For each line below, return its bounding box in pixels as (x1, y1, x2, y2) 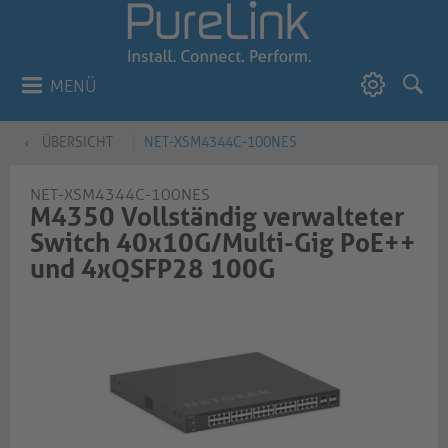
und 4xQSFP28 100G (30, 254, 275, 284)
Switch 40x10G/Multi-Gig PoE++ (30, 228, 416, 258)
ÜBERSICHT (42, 134, 113, 151)
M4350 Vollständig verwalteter (30, 202, 404, 232)
